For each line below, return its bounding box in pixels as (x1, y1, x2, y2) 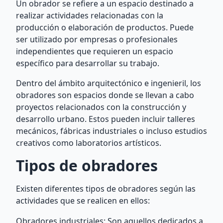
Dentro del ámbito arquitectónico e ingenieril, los (16, 78, 201, 89)
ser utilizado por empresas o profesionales (16, 34, 178, 45)
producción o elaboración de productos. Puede (16, 22, 194, 33)
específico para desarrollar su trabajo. (16, 58, 159, 69)
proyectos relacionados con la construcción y (16, 102, 186, 112)
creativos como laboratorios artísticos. (16, 137, 161, 148)
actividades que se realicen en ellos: (16, 195, 150, 206)
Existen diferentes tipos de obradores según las (16, 183, 196, 194)
